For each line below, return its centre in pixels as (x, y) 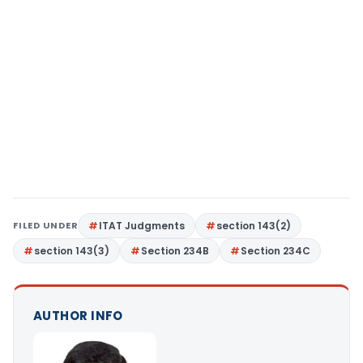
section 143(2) (254, 226)
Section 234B (175, 251)
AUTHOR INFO (78, 316)
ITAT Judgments (142, 226)
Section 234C (275, 251)
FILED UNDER (46, 225)
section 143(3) (72, 251)
